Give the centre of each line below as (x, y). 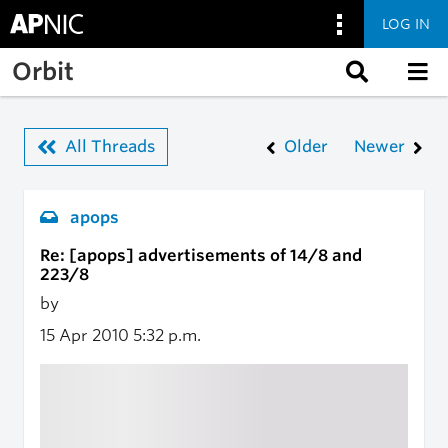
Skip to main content (93, 58)
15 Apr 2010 (86, 335)
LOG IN (406, 23)
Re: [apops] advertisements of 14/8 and (201, 255)
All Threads (110, 146)
